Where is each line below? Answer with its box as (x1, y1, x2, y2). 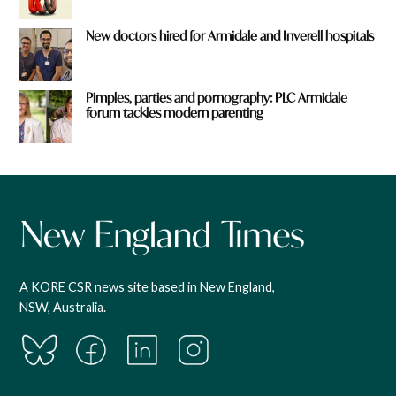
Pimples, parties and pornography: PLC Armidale (86, 89, 348, 107)
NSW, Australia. (19, 299, 107, 315)
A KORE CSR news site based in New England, (19, 278, 276, 294)
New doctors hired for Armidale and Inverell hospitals (86, 27, 375, 44)
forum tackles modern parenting (86, 104, 264, 122)
